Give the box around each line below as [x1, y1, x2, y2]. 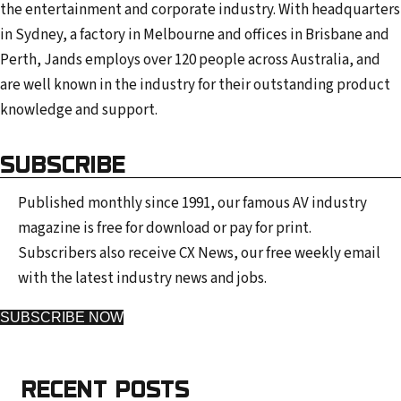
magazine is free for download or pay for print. [18, 218, 311, 240]
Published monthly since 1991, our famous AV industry [18, 192, 367, 215]
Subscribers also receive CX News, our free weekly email [18, 243, 380, 265]
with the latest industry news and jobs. [18, 268, 267, 290]
